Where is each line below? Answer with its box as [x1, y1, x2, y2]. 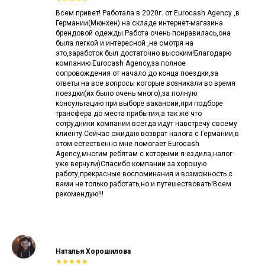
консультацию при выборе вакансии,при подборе [56, 99, 223, 108]
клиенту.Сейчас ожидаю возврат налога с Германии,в [56, 129, 239, 138]
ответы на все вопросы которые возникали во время [56, 79, 235, 88]
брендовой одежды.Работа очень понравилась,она [56, 28, 231, 37]
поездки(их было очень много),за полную [56, 89, 197, 98]
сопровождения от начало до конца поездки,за [56, 69, 218, 77]
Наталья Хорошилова [56, 247, 131, 256]
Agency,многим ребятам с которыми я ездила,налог [56, 149, 232, 158]
